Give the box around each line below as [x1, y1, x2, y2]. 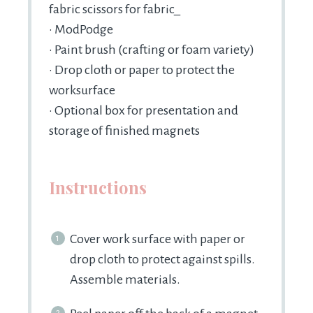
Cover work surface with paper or [70, 232, 245, 247]
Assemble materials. [70, 272, 180, 287]
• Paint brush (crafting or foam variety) [49, 43, 254, 57]
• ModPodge [49, 22, 113, 37]
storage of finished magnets [49, 124, 200, 138]
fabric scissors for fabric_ [49, 2, 180, 17]
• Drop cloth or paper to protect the [49, 63, 235, 78]
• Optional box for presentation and [49, 103, 238, 118]
